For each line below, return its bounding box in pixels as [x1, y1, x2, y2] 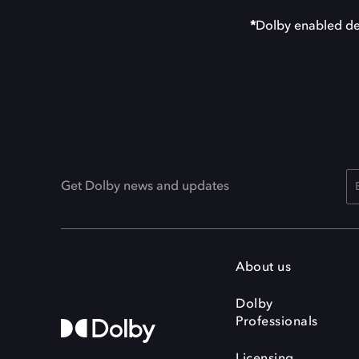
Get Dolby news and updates [61, 180, 229, 193]
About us [236, 261, 291, 274]
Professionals [236, 316, 318, 329]
